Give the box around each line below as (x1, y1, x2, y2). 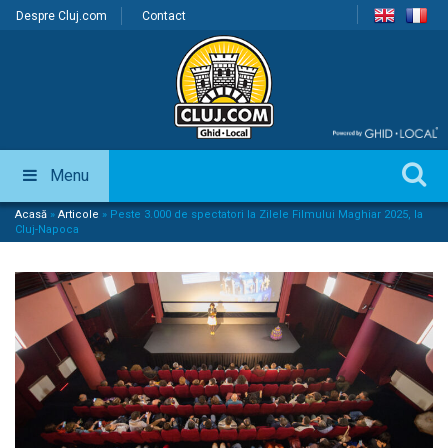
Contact (142, 9, 186, 23)
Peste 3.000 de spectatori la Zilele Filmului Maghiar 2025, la (110, 208, 423, 222)
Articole (58, 208, 99, 222)
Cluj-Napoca (15, 223, 79, 237)
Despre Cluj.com (16, 9, 107, 23)
